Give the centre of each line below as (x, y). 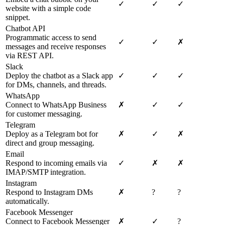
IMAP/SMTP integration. (46, 172)
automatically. (27, 201)
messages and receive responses (56, 47)
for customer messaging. (44, 114)
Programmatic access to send (51, 38)
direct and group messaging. (50, 143)
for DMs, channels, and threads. (56, 85)
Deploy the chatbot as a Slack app (59, 76)
